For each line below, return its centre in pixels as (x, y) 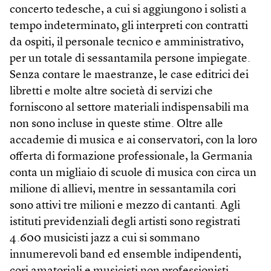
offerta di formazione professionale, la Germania (131, 157)
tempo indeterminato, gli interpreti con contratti (129, 26)
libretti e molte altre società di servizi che (111, 91)
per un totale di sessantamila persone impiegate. (130, 59)
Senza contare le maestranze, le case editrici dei (129, 75)
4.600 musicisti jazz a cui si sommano (105, 238)
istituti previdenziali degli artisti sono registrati (125, 222)
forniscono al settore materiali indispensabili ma (129, 108)
